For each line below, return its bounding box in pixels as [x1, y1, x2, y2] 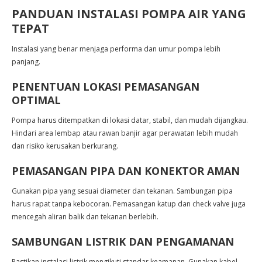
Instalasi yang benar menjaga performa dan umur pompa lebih [12, 44, 220, 54]
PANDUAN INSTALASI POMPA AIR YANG [12, 6, 246, 22]
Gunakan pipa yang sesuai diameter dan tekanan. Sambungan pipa [12, 186, 233, 196]
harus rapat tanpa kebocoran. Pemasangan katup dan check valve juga [12, 199, 246, 209]
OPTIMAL [12, 93, 61, 107]
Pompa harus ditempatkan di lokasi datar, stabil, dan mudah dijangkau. [12, 115, 248, 125]
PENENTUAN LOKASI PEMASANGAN [12, 80, 199, 94]
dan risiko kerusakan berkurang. [12, 141, 118, 151]
